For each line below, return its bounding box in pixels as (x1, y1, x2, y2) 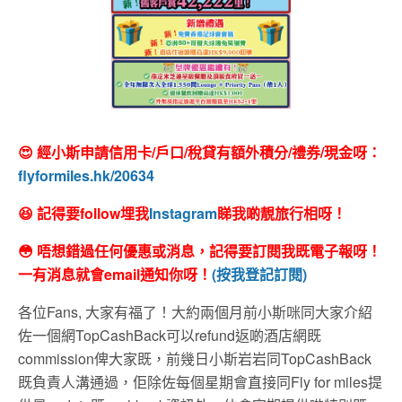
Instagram (149, 202, 217, 223)
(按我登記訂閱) (212, 263, 307, 284)
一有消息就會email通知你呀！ (18, 263, 212, 284)
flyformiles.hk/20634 (18, 164, 154, 186)
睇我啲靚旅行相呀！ (217, 202, 346, 223)
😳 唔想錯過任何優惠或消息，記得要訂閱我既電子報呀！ (18, 240, 381, 261)
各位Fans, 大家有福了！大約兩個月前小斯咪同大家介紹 (18, 301, 372, 322)
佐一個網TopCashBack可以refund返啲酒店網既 (18, 324, 321, 345)
